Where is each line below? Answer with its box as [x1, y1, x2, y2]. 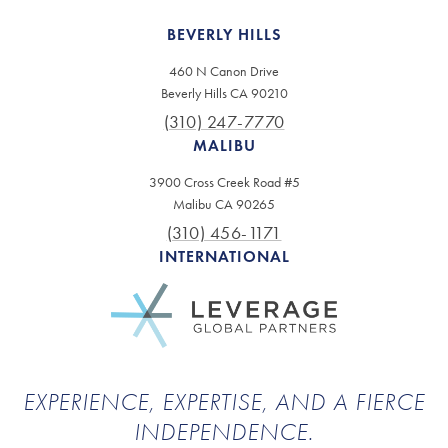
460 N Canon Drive [169, 63, 279, 80]
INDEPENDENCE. [134, 418, 314, 446]
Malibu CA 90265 [173, 196, 275, 213]
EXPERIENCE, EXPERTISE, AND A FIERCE [23, 388, 425, 416]
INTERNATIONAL [158, 247, 290, 266]
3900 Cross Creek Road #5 [148, 174, 300, 191]
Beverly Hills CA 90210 [160, 85, 288, 102]
